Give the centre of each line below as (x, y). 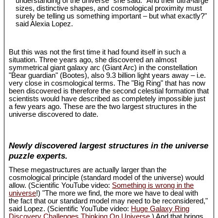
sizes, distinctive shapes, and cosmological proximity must (109, 9)
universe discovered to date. (54, 114)
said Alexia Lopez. (45, 24)
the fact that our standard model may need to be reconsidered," (109, 201)
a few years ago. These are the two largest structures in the (103, 106)
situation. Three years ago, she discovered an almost (93, 60)
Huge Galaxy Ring (160, 209)
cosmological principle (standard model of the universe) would (107, 177)
